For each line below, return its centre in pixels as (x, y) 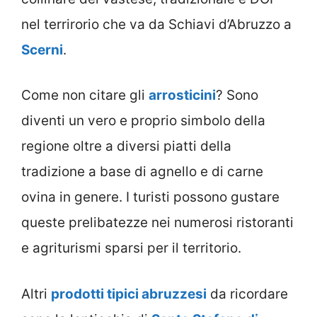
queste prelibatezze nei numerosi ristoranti (157, 223)
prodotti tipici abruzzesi (129, 294)
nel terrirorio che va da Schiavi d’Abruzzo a (156, 24)
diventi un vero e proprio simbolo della (143, 121)
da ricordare (247, 294)
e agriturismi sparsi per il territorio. (131, 248)
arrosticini (182, 96)
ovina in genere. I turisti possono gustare (150, 197)
